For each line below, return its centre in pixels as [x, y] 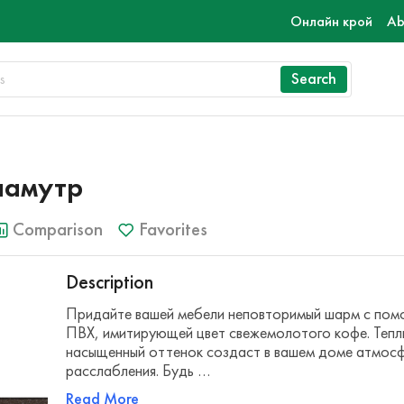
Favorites [173, 229]
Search [314, 78]
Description [110, 282]
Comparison [58, 229]
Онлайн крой [331, 21]
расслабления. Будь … [138, 371]
